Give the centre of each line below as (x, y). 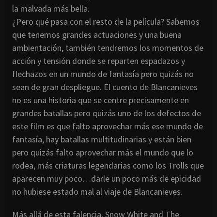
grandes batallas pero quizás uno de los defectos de (107, 113)
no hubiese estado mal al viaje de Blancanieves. (97, 192)
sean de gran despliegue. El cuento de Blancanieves (105, 87)
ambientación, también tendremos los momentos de (108, 48)
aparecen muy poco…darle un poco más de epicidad (107, 179)
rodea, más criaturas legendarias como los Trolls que (108, 166)
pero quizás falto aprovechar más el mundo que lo (103, 153)
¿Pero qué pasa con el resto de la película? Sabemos (106, 22)
